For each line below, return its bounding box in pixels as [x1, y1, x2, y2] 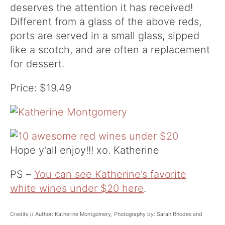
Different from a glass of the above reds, [10, 16, 201, 28]
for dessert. [10, 58, 64, 70]
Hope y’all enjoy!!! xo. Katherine [10, 144, 159, 156]
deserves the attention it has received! [10, 2, 193, 14]
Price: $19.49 [10, 82, 71, 94]
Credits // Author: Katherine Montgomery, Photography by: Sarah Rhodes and [10, 211, 202, 217]
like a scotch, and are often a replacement [10, 44, 210, 56]
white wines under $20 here [10, 182, 144, 194]
